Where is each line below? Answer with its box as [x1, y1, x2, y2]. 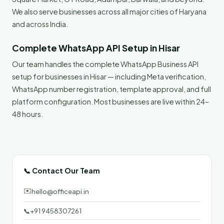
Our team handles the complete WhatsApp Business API [12, 59, 198, 68]
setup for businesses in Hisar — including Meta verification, [12, 71, 206, 81]
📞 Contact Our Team [23, 165, 100, 175]
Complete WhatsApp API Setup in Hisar [12, 42, 180, 53]
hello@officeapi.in [31, 187, 89, 195]
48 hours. [12, 109, 43, 118]
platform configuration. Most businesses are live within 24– [12, 96, 209, 106]
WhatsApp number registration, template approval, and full [12, 84, 211, 93]
